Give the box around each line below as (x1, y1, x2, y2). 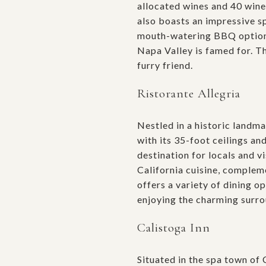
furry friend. (137, 59, 193, 71)
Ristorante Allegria (137, 85, 240, 101)
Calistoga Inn (137, 220, 210, 235)
